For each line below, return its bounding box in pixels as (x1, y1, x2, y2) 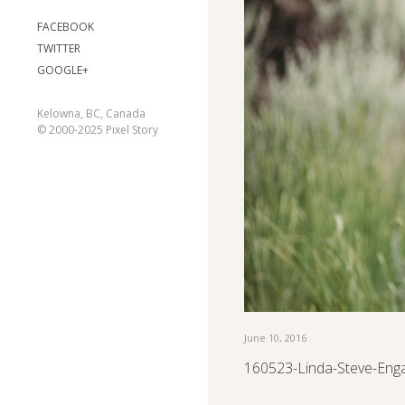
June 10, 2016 (244, 331, 306, 344)
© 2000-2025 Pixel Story (37, 122, 158, 137)
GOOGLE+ (37, 62, 89, 78)
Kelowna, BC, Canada (37, 106, 146, 121)
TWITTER (37, 41, 80, 56)
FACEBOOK (37, 19, 94, 34)
